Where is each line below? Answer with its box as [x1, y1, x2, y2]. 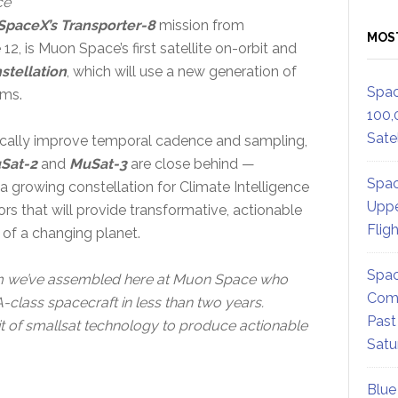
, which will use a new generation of [66, 62, 297, 80]
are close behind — [126, 155, 255, 172]
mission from [155, 16, 244, 34]
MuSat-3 [68, 155, 127, 172]
